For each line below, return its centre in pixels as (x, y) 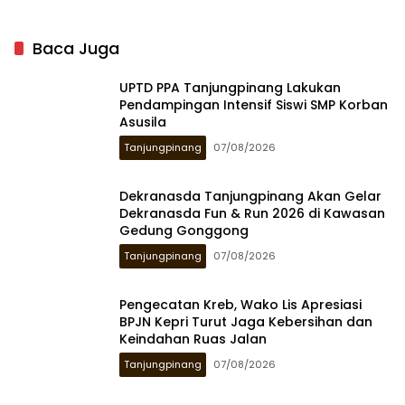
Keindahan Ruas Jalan (195, 339)
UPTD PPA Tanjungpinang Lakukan (230, 87)
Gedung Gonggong (184, 230)
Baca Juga (76, 48)
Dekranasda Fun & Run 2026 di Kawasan (252, 213)
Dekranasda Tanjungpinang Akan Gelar (250, 196)
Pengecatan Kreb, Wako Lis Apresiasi (240, 304)
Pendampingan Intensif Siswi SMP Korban (254, 104)
